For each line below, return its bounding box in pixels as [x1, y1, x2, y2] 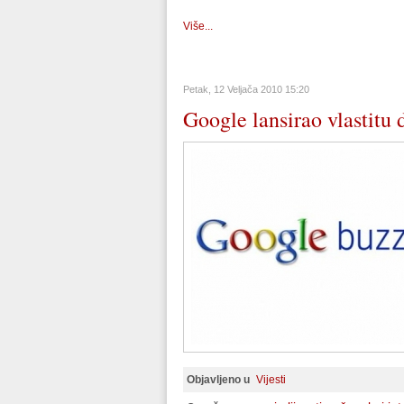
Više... [183, 20, 213, 32]
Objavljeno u [187, 373, 250, 386]
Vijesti [256, 373, 286, 386]
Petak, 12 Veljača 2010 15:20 [183, 84, 309, 95]
